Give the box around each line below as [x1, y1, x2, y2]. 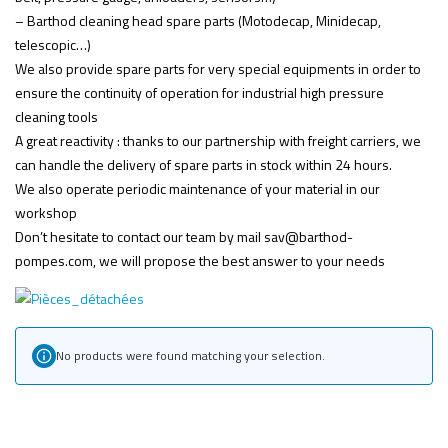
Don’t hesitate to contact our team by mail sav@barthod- [15, 226, 353, 248]
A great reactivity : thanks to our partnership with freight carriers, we [15, 130, 421, 152]
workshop [15, 202, 77, 224]
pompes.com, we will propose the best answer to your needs [15, 250, 385, 272]
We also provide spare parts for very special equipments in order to [15, 58, 421, 80]
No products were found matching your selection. [56, 346, 325, 366]
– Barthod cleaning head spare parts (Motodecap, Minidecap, [15, 10, 381, 32]
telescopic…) [15, 34, 91, 56]
